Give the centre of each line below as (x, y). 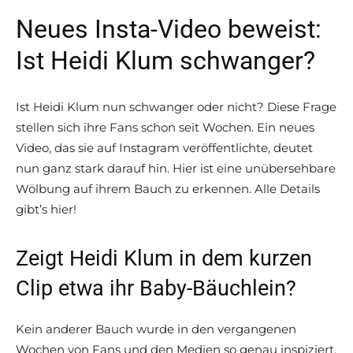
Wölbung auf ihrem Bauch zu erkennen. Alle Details (168, 189)
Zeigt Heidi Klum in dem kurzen (164, 259)
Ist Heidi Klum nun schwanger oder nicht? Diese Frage (176, 107)
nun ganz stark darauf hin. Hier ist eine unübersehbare (176, 169)
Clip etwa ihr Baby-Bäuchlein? (156, 289)
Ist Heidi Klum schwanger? (165, 61)
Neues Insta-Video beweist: (169, 30)
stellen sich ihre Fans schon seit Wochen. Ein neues (165, 128)
